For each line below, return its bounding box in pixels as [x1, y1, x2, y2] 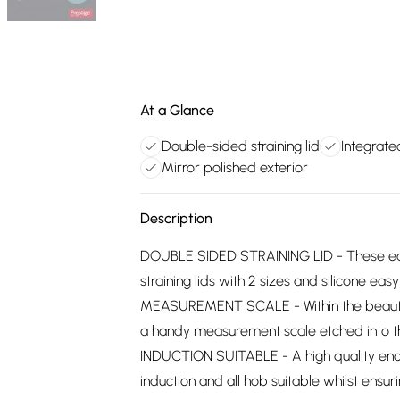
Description [140, 210, 212, 227]
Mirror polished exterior [162, 159, 308, 176]
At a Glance [140, 102, 214, 119]
